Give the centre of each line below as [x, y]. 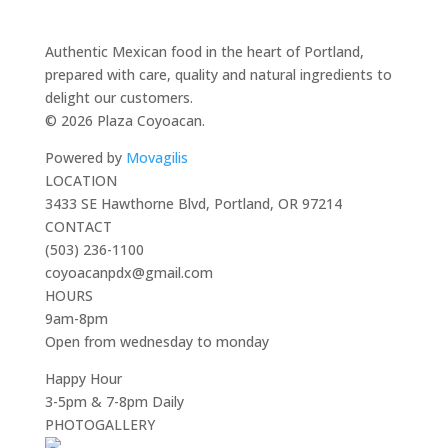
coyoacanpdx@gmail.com [128, 272]
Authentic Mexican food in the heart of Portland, [204, 51]
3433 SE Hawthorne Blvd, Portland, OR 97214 [193, 203]
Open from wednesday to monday [156, 341]
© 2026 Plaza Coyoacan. [124, 120]
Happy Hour [83, 378]
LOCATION [80, 180]
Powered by [85, 157]
